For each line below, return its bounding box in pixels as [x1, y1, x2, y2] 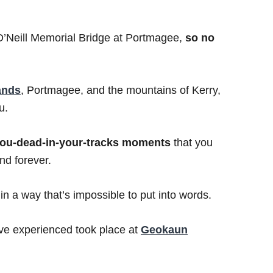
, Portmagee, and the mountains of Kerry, [21, 84, 221, 97]
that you [171, 136, 213, 149]
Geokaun [141, 224, 188, 236]
